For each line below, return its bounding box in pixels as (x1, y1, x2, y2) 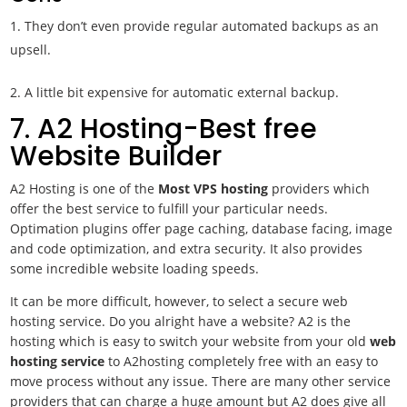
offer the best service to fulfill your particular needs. (10, 200, 329, 217)
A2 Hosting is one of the (10, 180, 155, 197)
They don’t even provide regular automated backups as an (25, 17, 380, 35)
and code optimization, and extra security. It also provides (10, 240, 363, 257)
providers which (272, 180, 371, 197)
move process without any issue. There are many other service (10, 372, 392, 390)
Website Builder (10, 137, 223, 175)
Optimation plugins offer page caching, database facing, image (10, 220, 393, 237)
